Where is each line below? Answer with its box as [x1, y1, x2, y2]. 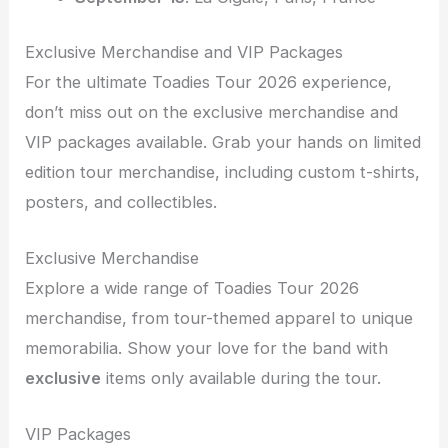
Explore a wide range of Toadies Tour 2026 [25, 278, 360, 299]
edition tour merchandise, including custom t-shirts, [25, 161, 421, 182]
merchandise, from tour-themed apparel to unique [25, 308, 414, 329]
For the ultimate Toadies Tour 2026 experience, [25, 71, 393, 92]
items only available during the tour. [101, 368, 382, 389]
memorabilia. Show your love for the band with [25, 338, 389, 359]
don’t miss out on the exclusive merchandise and [25, 101, 399, 122]
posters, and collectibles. [25, 191, 218, 212]
